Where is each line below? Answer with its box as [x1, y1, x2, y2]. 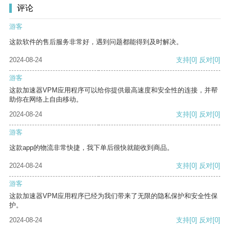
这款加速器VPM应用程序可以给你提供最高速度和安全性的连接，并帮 [9, 86, 218, 94]
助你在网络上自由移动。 [9, 95, 83, 104]
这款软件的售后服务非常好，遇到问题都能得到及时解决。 [9, 38, 183, 46]
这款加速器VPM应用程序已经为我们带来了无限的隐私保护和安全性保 [9, 192, 218, 200]
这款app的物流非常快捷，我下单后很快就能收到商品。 [9, 144, 174, 152]
